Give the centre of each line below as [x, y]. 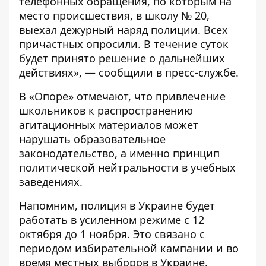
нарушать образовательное [92, 139]
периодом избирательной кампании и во [129, 248]
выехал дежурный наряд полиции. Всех [123, 30]
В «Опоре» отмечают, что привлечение [122, 96]
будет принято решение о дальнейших [122, 58]
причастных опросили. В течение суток [124, 44]
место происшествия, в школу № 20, [114, 15]
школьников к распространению [106, 110]
